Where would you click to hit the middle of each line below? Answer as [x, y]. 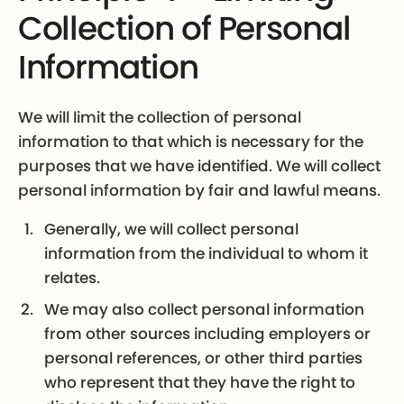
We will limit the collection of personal [159, 117]
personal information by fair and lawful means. [199, 190]
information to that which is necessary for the [190, 141]
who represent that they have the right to [200, 382]
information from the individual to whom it [207, 253]
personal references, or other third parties [204, 358]
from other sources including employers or [208, 333]
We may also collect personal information [205, 309]
